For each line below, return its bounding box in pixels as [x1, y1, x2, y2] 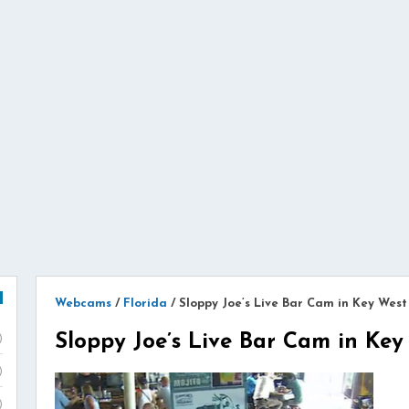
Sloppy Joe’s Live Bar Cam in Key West [179, 298, 407, 309]
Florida [123, 298, 167, 309]
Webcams [55, 298, 111, 309]
